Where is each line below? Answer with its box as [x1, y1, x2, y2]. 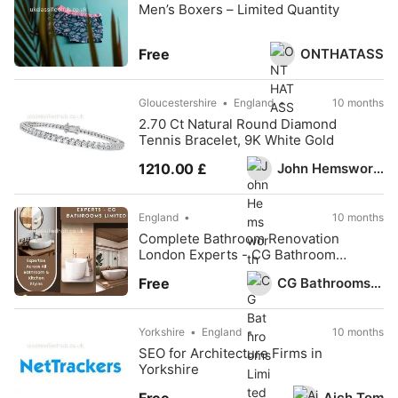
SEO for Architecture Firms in [139, 345, 322, 362]
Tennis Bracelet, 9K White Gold [139, 131, 334, 148]
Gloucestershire [139, 96, 217, 109]
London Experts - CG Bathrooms [139, 246, 343, 263]
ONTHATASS [300, 44, 384, 62]
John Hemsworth [373, 159, 384, 177]
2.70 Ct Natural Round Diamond [139, 115, 337, 132]
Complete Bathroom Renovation [139, 230, 339, 247]
